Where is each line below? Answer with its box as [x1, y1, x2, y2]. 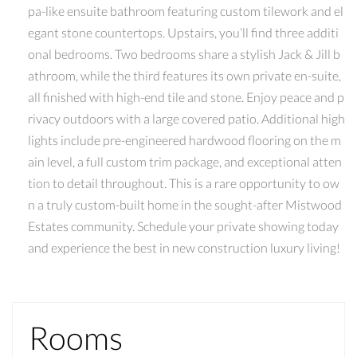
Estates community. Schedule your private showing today [28, 218, 339, 233]
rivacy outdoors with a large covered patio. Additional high [28, 110, 345, 126]
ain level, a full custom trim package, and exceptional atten [28, 153, 342, 169]
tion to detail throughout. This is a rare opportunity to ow [28, 175, 339, 190]
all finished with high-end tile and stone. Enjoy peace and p [28, 88, 344, 104]
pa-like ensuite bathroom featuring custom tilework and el [28, 2, 343, 18]
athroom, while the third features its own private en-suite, [28, 67, 341, 83]
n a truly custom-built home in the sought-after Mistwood [28, 196, 342, 212]
